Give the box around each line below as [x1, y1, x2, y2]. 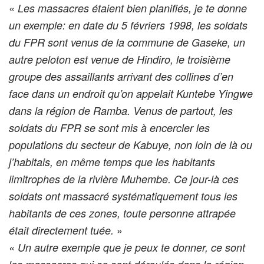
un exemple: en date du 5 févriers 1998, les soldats [9, 17, 247, 32]
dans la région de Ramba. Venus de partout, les [9, 103, 233, 118]
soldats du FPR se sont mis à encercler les [9, 120, 210, 135]
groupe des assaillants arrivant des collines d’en [9, 68, 233, 84]
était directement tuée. [9, 222, 114, 237]
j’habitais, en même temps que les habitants [9, 154, 215, 169]
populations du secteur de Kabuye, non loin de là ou [9, 137, 252, 152]
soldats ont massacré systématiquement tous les [9, 188, 237, 203]
